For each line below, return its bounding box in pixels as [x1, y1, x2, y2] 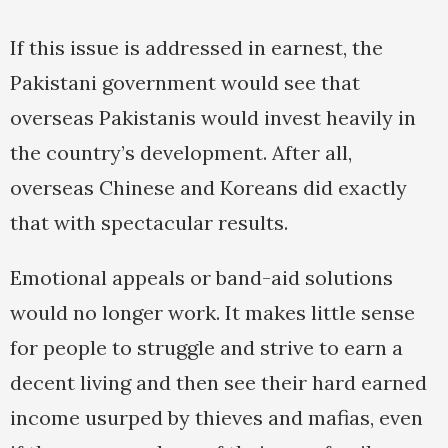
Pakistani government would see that [10, 70, 360, 96]
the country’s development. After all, [10, 140, 352, 166]
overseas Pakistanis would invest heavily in [10, 105, 416, 131]
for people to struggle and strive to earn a [10, 335, 403, 361]
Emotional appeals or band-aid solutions [10, 265, 393, 291]
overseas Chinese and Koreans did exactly [10, 175, 407, 201]
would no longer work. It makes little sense [10, 300, 415, 326]
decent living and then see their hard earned [10, 370, 427, 396]
